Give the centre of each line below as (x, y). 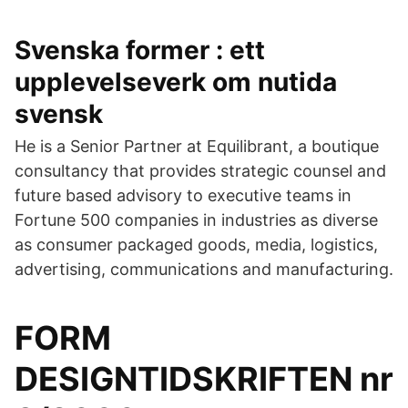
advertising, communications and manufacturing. (204, 269)
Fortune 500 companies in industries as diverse (196, 220)
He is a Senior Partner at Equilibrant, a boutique (197, 146)
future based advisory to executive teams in (183, 195)
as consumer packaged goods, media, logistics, (196, 245)
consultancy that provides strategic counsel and (200, 171)
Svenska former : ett (140, 50)
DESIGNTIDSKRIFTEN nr (204, 379)
